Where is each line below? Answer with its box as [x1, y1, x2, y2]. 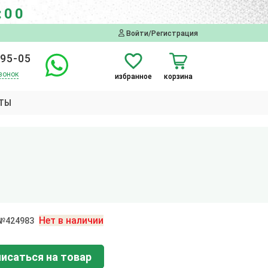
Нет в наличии [38, 214, 103, 226]
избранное [115, 72, 152, 81]
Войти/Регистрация [124, 29, 198, 38]
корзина [164, 72, 193, 81]
